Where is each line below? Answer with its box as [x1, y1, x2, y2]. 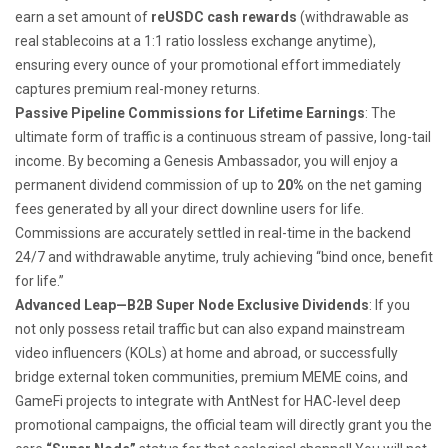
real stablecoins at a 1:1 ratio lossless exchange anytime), [15, 32, 376, 49]
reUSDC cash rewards [151, 8, 297, 25]
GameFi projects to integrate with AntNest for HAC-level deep [15, 392, 401, 409]
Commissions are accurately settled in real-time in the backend [15, 224, 411, 241]
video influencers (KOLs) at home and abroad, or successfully [15, 344, 398, 361]
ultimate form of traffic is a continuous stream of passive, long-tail [15, 128, 431, 145]
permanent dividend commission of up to [15, 176, 277, 193]
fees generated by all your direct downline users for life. [15, 200, 364, 217]
